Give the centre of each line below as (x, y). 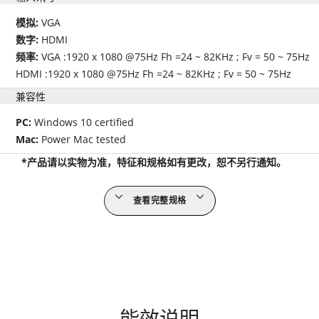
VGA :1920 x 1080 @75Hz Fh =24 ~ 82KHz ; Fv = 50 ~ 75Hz (176, 56)
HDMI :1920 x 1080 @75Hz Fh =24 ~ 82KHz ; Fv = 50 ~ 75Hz (154, 73)
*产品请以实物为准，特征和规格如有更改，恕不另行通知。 (154, 162)
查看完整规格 (159, 200)
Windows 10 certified (84, 122)
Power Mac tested (84, 139)
